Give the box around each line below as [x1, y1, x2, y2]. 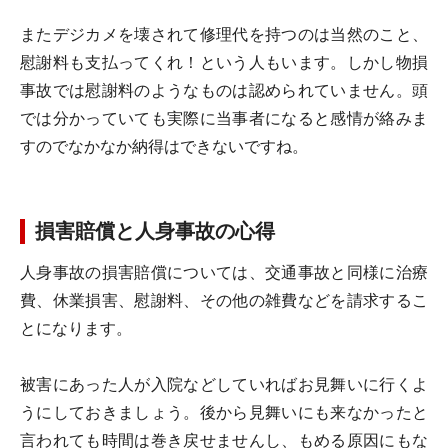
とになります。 [20, 319, 132, 338]
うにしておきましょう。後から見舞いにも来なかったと [20, 403, 428, 422]
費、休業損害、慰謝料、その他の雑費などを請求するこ [20, 291, 428, 310]
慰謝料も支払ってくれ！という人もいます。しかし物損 [20, 53, 428, 72]
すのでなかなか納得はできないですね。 [20, 137, 308, 156]
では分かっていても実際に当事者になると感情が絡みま [20, 109, 428, 128]
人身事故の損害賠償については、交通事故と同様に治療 [20, 263, 428, 282]
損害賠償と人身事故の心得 [35, 219, 275, 243]
